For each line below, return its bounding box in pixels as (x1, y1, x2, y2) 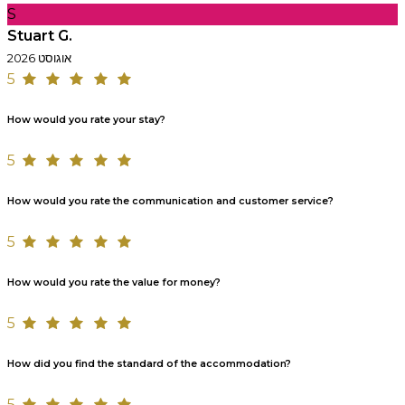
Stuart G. (7, 26, 72, 44)
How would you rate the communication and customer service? (7, 194, 334, 207)
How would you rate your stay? (7, 113, 165, 126)
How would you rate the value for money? (7, 276, 221, 288)
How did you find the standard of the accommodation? (7, 357, 291, 370)
